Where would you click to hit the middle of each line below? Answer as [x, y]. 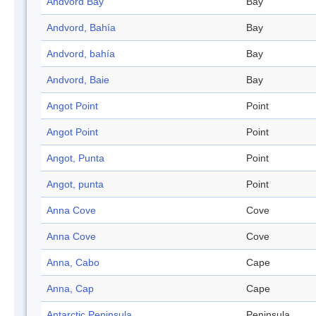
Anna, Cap [70, 289]
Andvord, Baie [78, 80]
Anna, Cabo [73, 263]
